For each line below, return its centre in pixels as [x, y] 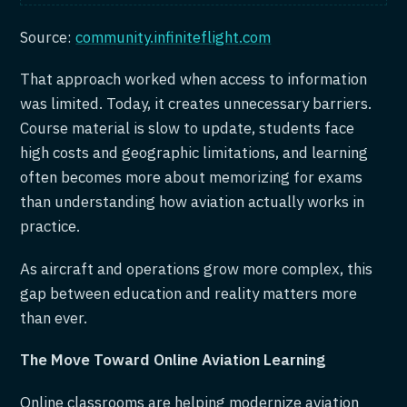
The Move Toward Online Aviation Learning [173, 360]
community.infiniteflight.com [174, 37]
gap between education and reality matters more [189, 293]
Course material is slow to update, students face [188, 129]
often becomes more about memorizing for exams [192, 178]
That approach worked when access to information [194, 79]
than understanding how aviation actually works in [193, 202]
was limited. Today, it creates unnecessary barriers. [196, 104]
